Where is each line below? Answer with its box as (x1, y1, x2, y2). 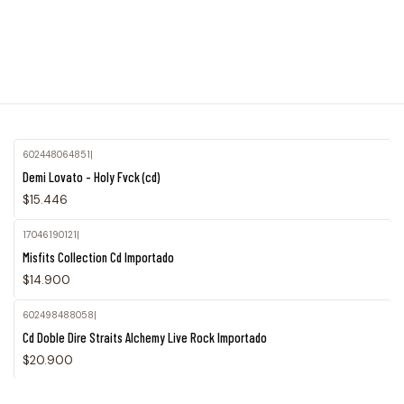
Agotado (40, 322, 76, 335)
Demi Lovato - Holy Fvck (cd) (23, 168, 161, 185)
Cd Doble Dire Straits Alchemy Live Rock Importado (23, 328, 268, 345)
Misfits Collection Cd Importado (23, 248, 175, 265)
